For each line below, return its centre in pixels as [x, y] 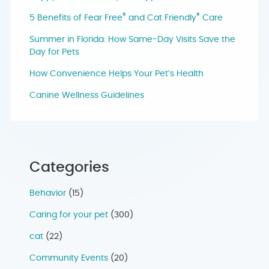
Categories [69, 168]
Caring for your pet [69, 215]
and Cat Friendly [161, 18]
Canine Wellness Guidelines [87, 96]
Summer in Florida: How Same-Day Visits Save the [132, 40]
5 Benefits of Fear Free [76, 18]
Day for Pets [54, 53]
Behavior [48, 194]
